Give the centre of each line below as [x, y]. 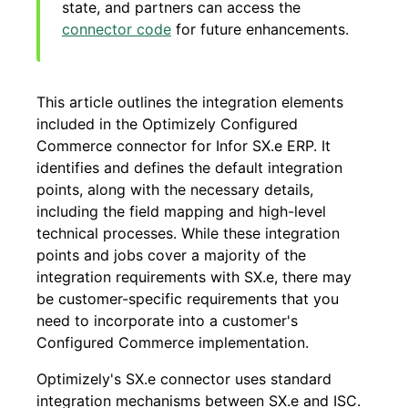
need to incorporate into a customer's [167, 321]
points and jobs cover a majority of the [171, 255]
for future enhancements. [260, 29]
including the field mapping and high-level [181, 211]
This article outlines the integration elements [190, 102]
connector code [117, 29]
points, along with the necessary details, [175, 189]
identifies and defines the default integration [189, 168]
